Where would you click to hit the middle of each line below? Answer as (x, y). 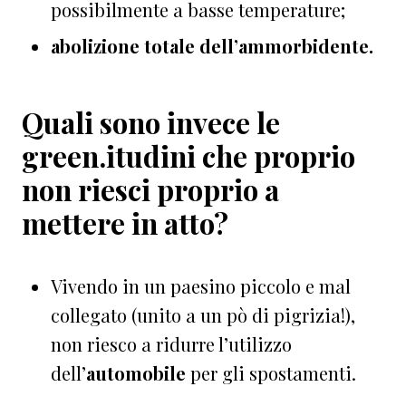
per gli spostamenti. (271, 372)
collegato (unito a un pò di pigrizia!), (203, 314)
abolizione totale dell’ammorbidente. (212, 45)
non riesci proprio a (150, 189)
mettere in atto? (125, 222)
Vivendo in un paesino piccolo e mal (201, 285)
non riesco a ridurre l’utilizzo (171, 343)
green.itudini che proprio (188, 155)
